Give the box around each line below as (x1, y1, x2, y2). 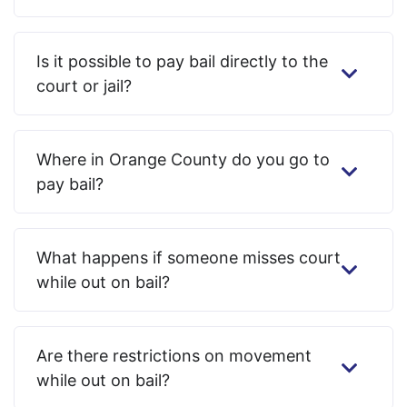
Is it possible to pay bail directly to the (36, 52, 328, 72)
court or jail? (36, 76, 132, 96)
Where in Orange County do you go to (36, 150, 330, 170)
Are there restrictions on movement (36, 346, 312, 366)
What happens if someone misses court (36, 248, 341, 268)
